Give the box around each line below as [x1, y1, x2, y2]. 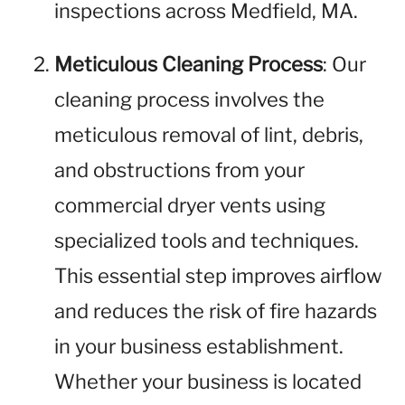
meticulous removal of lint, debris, [54, 123, 363, 146]
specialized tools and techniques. [54, 229, 359, 252]
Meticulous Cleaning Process [54, 52, 323, 76]
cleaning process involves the [54, 88, 325, 111]
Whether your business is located [54, 370, 362, 393]
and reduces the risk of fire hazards [54, 299, 377, 323]
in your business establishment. [54, 334, 344, 358]
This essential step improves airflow [54, 264, 382, 287]
